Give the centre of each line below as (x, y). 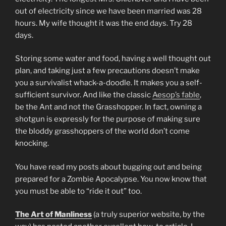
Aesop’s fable (176, 95)
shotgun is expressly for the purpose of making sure (108, 119)
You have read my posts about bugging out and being (108, 167)
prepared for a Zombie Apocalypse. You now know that (111, 179)
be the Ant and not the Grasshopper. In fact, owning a (108, 107)
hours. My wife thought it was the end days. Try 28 (104, 23)
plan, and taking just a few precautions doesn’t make (107, 71)
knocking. (32, 144)
